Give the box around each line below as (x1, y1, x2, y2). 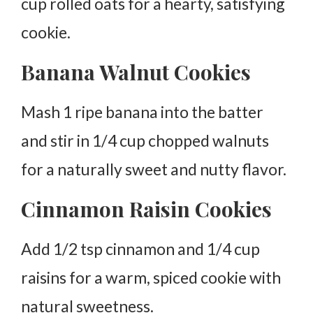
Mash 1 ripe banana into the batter (21, 102, 263, 122)
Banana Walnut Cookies (21, 58, 251, 87)
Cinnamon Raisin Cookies (21, 195, 272, 224)
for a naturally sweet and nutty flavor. (21, 159, 286, 180)
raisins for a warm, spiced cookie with (21, 268, 281, 288)
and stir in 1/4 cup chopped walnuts (21, 131, 269, 151)
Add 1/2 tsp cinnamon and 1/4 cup (21, 239, 260, 259)
